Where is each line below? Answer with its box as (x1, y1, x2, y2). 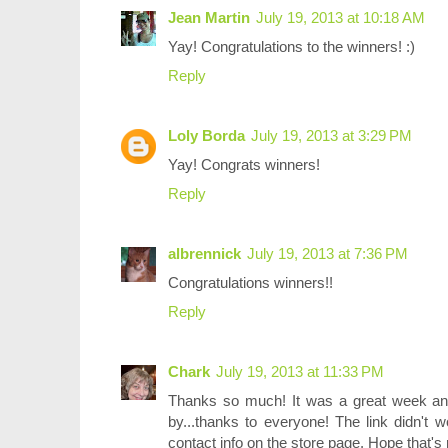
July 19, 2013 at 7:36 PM (247, 245, 408, 263)
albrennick (168, 245, 241, 263)
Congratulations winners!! (168, 274, 333, 292)
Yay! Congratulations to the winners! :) (168, 38, 415, 56)
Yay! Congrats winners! (168, 156, 320, 174)
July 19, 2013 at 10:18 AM (256, 9, 425, 27)
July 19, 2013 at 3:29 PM (251, 127, 412, 145)
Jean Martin (168, 9, 250, 27)
